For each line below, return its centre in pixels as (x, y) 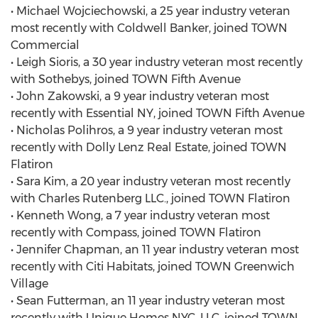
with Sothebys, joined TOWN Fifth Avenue (126, 79)
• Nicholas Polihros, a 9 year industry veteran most (147, 130)
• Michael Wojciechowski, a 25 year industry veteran (150, 11)
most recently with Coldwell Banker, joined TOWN (149, 28)
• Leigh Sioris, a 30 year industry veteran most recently (157, 62)
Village (29, 284)
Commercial (45, 45)
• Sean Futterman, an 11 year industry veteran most (148, 301)
